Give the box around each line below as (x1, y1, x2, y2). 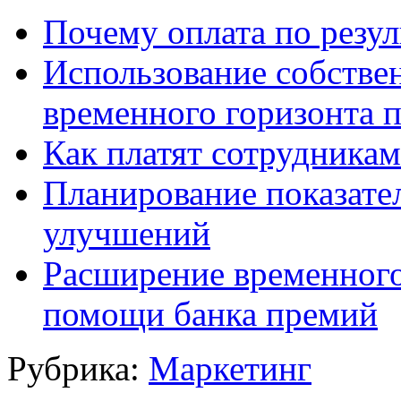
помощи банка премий (43, 294, 378, 334)
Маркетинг (149, 349, 311, 388)
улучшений (43, 214, 210, 253)
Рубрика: (7, 349, 149, 388)
